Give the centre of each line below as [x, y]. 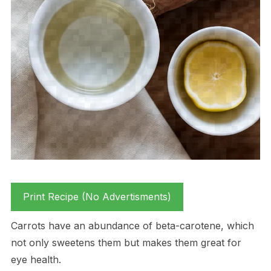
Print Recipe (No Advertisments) [97, 197]
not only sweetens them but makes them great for [126, 243]
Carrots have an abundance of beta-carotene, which [132, 226]
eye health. [36, 260]
